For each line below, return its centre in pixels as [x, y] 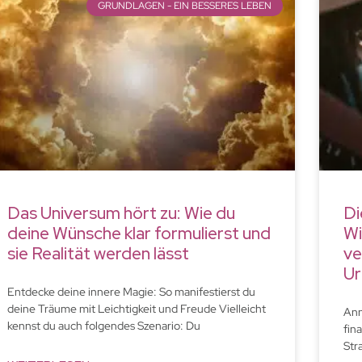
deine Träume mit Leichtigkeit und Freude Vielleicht [136, 308]
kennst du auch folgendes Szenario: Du [103, 325]
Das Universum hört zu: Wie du [121, 213]
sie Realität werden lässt [98, 253]
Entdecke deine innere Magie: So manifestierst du [131, 291]
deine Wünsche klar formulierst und [139, 233]
